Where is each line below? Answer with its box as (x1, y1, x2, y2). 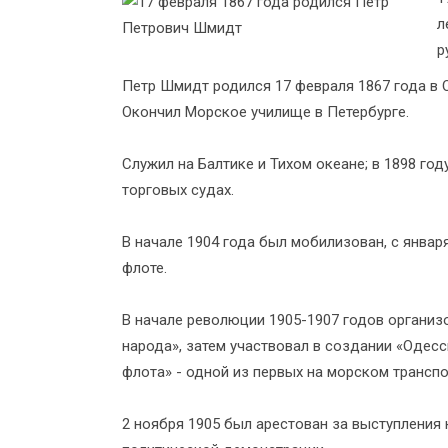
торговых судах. (122, 181, 234, 199)
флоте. (122, 259, 167, 277)
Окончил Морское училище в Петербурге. (122, 103, 409, 121)
